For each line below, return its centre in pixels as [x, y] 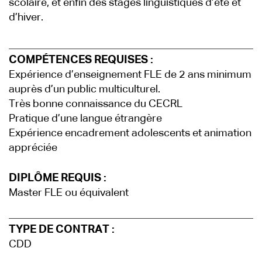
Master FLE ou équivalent [69, 193]
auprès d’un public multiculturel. [85, 89]
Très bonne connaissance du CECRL [96, 104]
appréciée [33, 148]
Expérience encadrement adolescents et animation [130, 133]
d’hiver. [26, 18]
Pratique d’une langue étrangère [85, 119]
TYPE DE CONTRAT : [62, 230]
